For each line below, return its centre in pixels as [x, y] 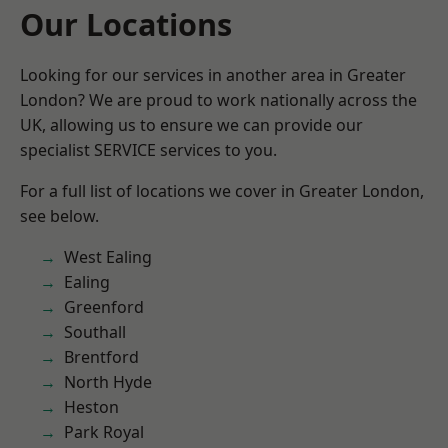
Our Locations [126, 24]
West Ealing [108, 257]
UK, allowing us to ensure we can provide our [191, 125]
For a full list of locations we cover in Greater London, [222, 191]
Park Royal [104, 432]
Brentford [101, 357]
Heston [91, 407]
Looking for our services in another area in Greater [213, 75]
